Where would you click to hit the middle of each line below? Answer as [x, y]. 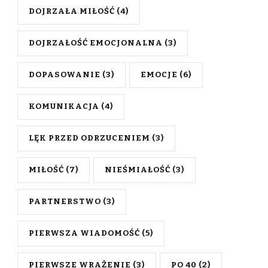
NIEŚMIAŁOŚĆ [138, 170]
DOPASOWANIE [65, 75]
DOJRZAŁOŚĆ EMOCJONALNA [96, 43]
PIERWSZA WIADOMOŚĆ [84, 234]
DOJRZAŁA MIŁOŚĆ [72, 12]
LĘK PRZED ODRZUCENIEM [89, 138]
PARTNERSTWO [65, 202]
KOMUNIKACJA [64, 107]
